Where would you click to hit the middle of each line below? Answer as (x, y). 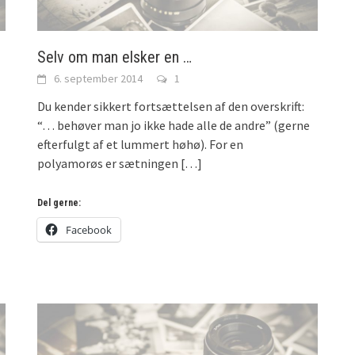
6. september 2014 (99, 78)
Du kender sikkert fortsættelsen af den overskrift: (171, 106)
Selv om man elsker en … (115, 57)
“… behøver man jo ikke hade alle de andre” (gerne (174, 125)
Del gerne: (59, 202)
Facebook (89, 229)
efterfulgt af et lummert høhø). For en (141, 144)
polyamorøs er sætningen (108, 163)
